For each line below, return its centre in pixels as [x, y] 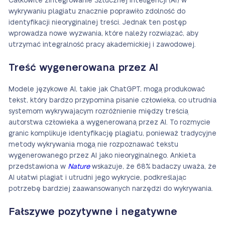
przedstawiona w [38, 167]
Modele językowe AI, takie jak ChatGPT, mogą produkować [107, 89]
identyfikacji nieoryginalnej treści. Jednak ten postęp [98, 23]
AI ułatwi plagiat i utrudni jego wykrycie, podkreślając [97, 178]
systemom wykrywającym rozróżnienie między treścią [98, 111]
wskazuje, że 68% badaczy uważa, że [153, 167]
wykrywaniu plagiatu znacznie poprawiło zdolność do [97, 12]
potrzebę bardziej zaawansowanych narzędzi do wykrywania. [111, 189]
